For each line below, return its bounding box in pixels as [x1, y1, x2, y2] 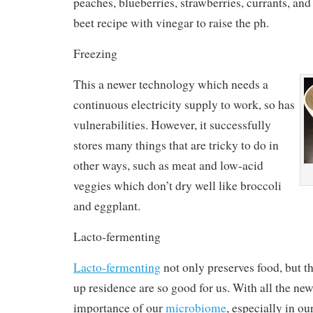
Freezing [73, 45, 117, 61]
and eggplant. [73, 197, 140, 214]
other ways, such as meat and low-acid [73, 156, 263, 173]
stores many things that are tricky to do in [73, 136, 279, 153]
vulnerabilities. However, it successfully [73, 116, 271, 133]
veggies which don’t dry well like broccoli [73, 177, 282, 194]
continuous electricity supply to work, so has [73, 96, 295, 112]
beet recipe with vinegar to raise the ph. [73, 14, 269, 31]
